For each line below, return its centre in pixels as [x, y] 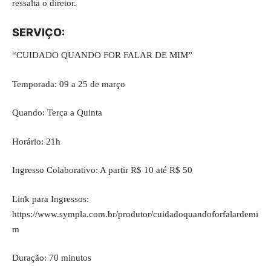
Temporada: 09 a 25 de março [69, 84]
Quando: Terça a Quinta [57, 113]
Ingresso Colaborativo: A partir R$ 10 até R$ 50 [102, 170]
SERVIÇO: [38, 32]
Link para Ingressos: [51, 199]
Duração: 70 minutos [52, 258]
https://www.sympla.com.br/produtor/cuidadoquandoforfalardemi [135, 214]
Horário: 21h [36, 141]
